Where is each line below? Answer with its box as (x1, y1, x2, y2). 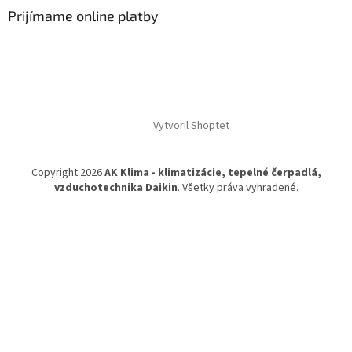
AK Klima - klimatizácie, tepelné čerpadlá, (104, 165, 321, 181)
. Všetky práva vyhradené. (177, 180, 299, 196)
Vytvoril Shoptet (152, 118, 229, 134)
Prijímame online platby (8, 7, 159, 25)
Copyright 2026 (31, 165, 104, 181)
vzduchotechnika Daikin (53, 180, 178, 196)
